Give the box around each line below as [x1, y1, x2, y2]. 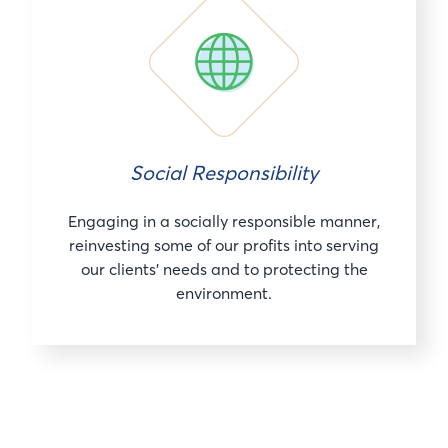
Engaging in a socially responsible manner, [68, 210, 380, 231]
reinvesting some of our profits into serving [69, 234, 379, 255]
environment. [176, 282, 272, 303]
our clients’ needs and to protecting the [80, 258, 368, 279]
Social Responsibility [130, 159, 318, 185]
